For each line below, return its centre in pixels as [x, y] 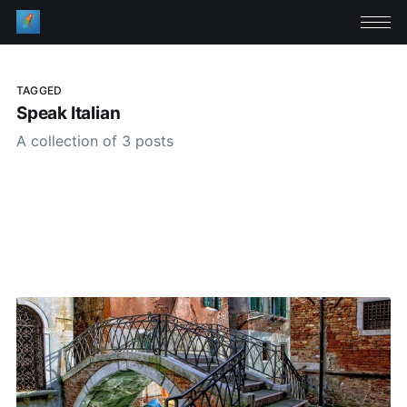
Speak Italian [68, 114]
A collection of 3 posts [94, 140]
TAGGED [39, 90]
